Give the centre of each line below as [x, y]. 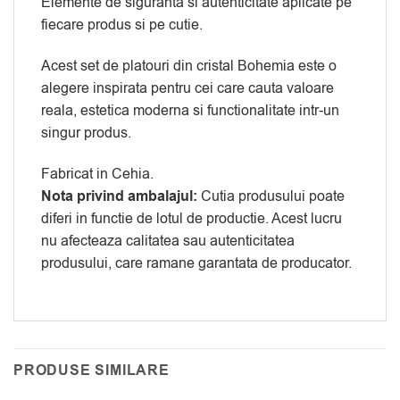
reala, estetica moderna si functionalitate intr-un [190, 111]
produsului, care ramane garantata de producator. [196, 263]
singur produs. [86, 133]
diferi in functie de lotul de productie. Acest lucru [192, 219]
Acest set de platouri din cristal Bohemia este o [189, 67]
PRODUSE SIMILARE [92, 370]
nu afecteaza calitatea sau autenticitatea [168, 241]
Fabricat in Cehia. [97, 174]
